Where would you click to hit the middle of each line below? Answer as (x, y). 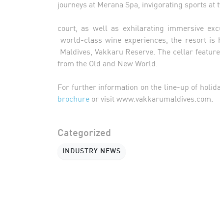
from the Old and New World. (110, 63)
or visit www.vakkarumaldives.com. (152, 98)
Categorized (84, 133)
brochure (73, 98)
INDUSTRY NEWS (92, 151)
